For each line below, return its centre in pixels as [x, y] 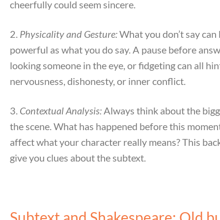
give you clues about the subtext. [78, 157]
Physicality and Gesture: [69, 34]
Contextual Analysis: [61, 110]
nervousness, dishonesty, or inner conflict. [98, 81]
